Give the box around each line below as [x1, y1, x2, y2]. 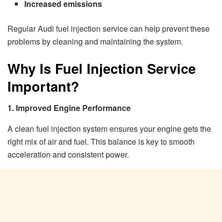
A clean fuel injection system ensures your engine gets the [7, 123, 211, 135]
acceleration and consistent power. [7, 149, 129, 161]
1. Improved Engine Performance [7, 102, 131, 114]
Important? [7, 76, 79, 96]
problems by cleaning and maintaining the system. [7, 36, 183, 48]
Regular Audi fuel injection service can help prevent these [7, 23, 210, 35]
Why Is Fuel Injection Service [7, 58, 196, 78]
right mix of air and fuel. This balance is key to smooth [7, 136, 195, 148]
